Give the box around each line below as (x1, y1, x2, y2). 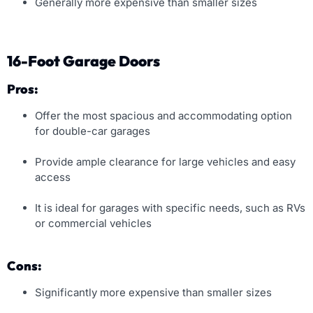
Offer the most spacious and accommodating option (35, 109, 292, 123)
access (35, 170, 71, 184)
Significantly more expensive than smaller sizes (35, 286, 272, 300)
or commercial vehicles (35, 217, 152, 231)
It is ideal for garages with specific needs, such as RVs (35, 201, 305, 215)
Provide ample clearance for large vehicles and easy (35, 155, 296, 169)
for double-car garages (35, 124, 150, 138)
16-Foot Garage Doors (7, 52, 160, 71)
